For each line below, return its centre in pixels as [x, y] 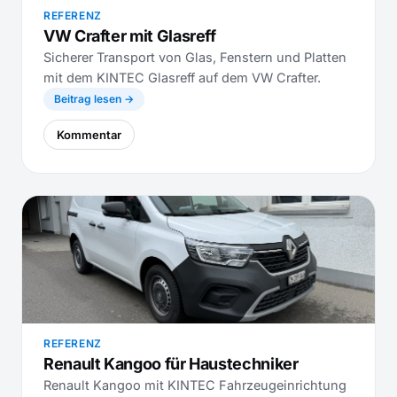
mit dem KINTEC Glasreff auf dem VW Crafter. [182, 78]
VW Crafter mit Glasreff [130, 36]
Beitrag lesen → [94, 99]
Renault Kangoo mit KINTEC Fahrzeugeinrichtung [195, 385]
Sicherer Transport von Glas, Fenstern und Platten [195, 57]
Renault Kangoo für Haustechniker [171, 364]
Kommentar [89, 135]
